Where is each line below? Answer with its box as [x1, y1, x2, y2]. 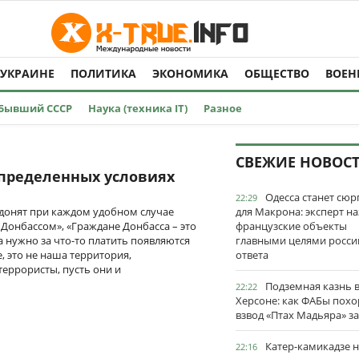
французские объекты [236, 219, 347, 233]
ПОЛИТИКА [71, 66, 136, 81]
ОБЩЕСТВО [244, 66, 309, 81]
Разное [204, 101, 242, 115]
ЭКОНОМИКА [152, 66, 228, 81]
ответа [236, 248, 268, 262]
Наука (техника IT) [88, 101, 188, 115]
